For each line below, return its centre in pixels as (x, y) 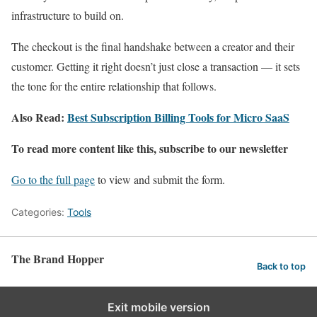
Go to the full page (53, 180)
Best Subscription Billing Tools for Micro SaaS (178, 117)
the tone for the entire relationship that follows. (114, 86)
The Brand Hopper (58, 259)
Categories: (39, 212)
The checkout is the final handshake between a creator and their (153, 47)
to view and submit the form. (160, 180)
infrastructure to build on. (68, 16)
